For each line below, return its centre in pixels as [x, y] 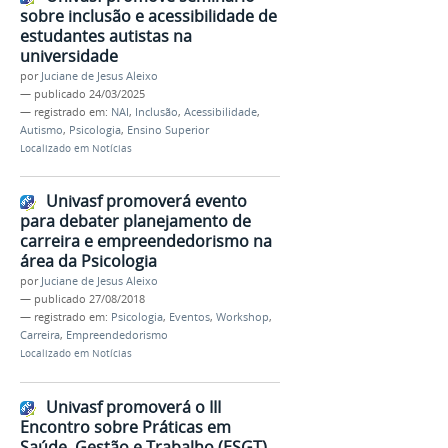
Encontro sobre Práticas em [125, 426]
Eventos [189, 317]
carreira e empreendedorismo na [146, 241]
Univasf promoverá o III [133, 406]
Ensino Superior [168, 129]
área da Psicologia [88, 261]
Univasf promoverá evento [146, 201]
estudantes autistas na [106, 35]
